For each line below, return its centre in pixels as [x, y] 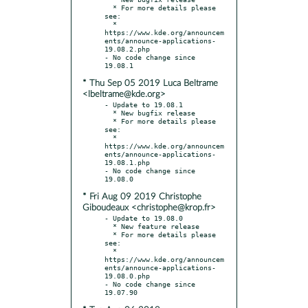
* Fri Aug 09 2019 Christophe [142, 197]
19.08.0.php [127, 275]
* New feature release [109, 226]
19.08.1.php [127, 162]
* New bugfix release [109, 112]
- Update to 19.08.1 [144, 104]
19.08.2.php [127, 48]
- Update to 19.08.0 [144, 218]
